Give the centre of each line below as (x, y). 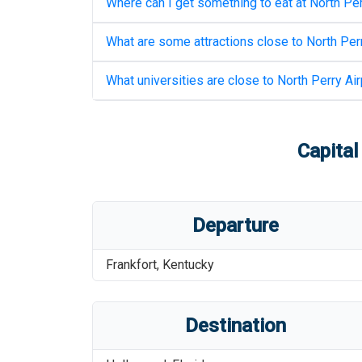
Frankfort (131, 265)
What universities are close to (192, 80)
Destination (236, 326)
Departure (236, 225)
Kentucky (188, 265)
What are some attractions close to (206, 42)
